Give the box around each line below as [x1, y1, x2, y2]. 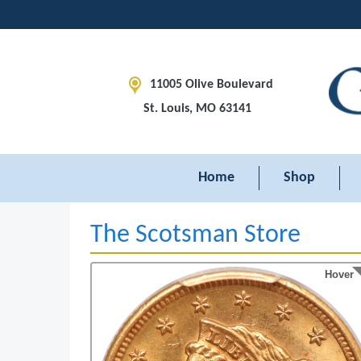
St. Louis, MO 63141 [143, 102, 251, 115]
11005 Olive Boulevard [150, 77, 273, 91]
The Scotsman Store [90, 222, 301, 248]
